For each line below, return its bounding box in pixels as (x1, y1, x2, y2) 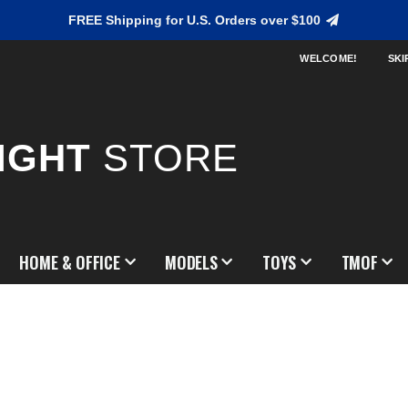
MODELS (165, 250, 218, 274)
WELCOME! (300, 53, 358, 64)
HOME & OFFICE (19, 250, 120, 274)
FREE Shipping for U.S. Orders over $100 (68, 13, 325, 27)
